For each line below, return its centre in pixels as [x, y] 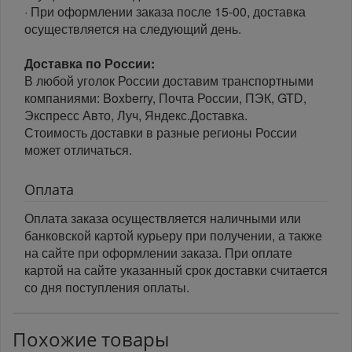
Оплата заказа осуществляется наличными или [163, 218]
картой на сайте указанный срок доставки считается [176, 270]
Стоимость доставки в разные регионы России [161, 133]
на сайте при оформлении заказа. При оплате [158, 253]
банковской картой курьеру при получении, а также [173, 236]
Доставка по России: [90, 64]
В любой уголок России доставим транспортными [169, 81]
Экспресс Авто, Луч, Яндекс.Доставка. [136, 115]
